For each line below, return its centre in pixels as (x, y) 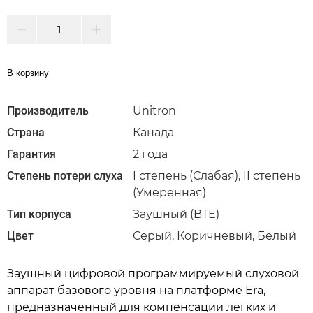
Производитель (48, 110)
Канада (153, 132)
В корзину (28, 73)
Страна (26, 132)
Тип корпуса (39, 214)
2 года (150, 154)
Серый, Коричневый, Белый (214, 235)
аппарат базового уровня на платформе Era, (136, 290)
